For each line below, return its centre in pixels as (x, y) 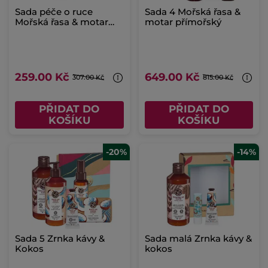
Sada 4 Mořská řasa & (192, 12)
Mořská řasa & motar (62, 22)
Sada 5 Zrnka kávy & (60, 238)
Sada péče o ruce (54, 12)
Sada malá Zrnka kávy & (198, 238)
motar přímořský (183, 22)
